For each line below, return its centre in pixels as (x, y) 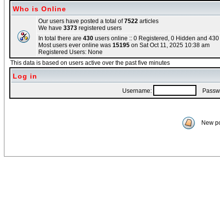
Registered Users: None (70, 52)
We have (51, 28)
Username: (137, 91)
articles (148, 21)
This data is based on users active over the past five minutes (90, 63)
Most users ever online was (75, 45)
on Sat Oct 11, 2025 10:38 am (170, 45)
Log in (25, 76)
